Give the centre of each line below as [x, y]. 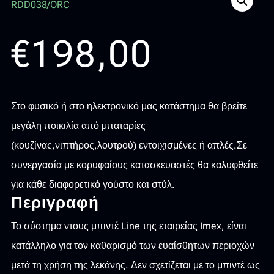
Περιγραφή [55, 202]
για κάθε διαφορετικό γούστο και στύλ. [93, 184]
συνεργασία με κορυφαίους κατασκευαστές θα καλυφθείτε [134, 165]
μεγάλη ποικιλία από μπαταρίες [78, 125]
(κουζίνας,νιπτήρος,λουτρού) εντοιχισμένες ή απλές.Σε [129, 145]
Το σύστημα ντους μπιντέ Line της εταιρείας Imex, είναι [128, 226]
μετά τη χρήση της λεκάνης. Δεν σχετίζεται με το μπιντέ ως [135, 265]
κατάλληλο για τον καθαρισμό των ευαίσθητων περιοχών [132, 245]
